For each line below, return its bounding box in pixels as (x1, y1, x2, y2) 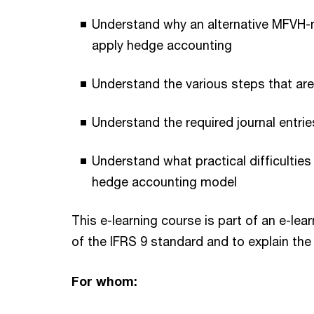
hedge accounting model (92, 173, 237, 189)
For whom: (71, 273, 137, 289)
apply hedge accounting (92, 36, 232, 53)
